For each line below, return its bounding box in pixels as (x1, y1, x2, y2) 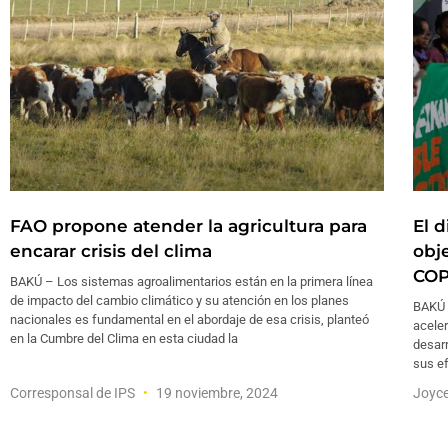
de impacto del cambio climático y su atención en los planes (10, 292, 349, 308)
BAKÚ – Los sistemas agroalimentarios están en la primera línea (10, 273, 373, 289)
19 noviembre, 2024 (153, 384, 278, 401)
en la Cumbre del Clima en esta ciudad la (10, 330, 238, 346)
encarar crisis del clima (10, 240, 212, 261)
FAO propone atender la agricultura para (10, 215, 367, 236)
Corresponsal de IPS (10, 384, 138, 401)
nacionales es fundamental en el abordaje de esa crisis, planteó (10, 311, 369, 327)
